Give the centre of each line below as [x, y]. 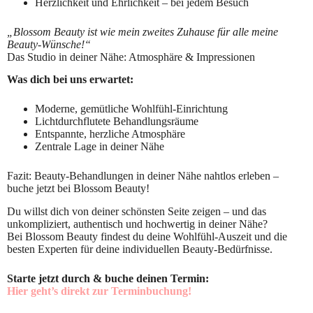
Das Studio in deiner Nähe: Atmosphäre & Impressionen [131, 57]
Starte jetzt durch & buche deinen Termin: [108, 279]
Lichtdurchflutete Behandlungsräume [117, 122]
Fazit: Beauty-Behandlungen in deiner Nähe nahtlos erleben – [143, 176]
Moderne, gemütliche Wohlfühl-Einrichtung [131, 109]
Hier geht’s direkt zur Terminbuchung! [99, 291]
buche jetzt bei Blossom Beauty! [78, 189]
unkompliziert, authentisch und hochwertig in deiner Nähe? [137, 224]
